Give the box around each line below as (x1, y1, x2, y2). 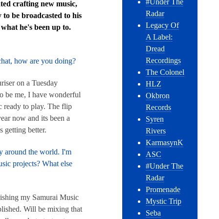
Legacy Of (146, 21, 179, 30)
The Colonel (146, 68, 185, 77)
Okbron (146, 91, 170, 100)
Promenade (146, 185, 181, 194)
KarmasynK (146, 138, 184, 147)
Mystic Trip (146, 197, 182, 206)
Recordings (146, 56, 181, 65)
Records (146, 103, 172, 112)
